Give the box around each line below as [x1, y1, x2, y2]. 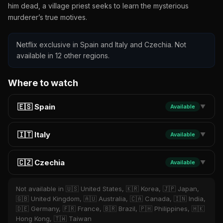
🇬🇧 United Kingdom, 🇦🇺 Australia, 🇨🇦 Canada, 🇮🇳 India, [16, 195, 206, 203]
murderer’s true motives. [8, 13, 87, 21]
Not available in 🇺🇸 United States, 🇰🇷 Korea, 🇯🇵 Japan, [16, 185, 199, 193]
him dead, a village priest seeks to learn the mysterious [8, 1, 189, 10]
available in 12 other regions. [16, 51, 110, 60]
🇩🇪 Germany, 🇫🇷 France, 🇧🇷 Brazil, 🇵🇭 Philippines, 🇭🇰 [16, 205, 205, 213]
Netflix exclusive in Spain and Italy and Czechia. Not [16, 40, 186, 49]
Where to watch [8, 78, 78, 88]
